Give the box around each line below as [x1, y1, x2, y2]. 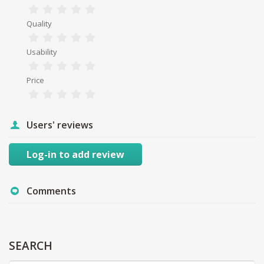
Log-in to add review [27, 147, 124, 161]
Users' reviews [27, 118, 93, 131]
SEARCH [9, 237, 52, 253]
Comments [27, 184, 76, 197]
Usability [27, 46, 57, 57]
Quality [27, 18, 52, 29]
